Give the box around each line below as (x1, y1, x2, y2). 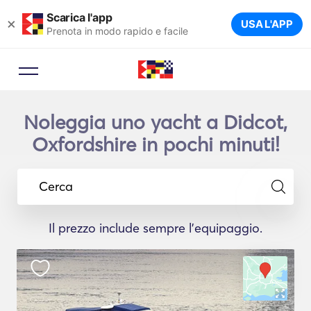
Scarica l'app (47, 10, 112, 24)
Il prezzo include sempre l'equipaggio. (49, 220, 262, 236)
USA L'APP (240, 17, 293, 31)
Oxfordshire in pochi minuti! (31, 133, 280, 156)
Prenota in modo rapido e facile (47, 24, 188, 37)
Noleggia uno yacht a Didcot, (24, 110, 287, 134)
